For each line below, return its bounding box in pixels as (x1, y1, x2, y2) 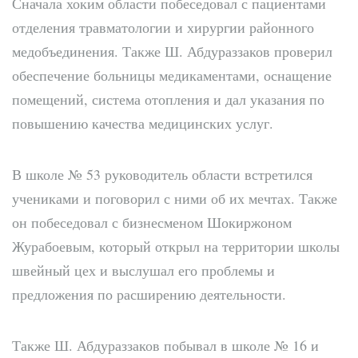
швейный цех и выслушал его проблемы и (12, 260, 275, 280)
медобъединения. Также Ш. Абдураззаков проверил (12, 41, 332, 61)
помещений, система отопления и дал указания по (12, 89, 324, 109)
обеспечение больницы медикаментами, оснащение (12, 65, 332, 85)
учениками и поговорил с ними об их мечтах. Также (12, 188, 337, 208)
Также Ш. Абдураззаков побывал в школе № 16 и (12, 335, 319, 355)
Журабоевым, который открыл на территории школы (12, 236, 340, 256)
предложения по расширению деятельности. (12, 284, 286, 304)
